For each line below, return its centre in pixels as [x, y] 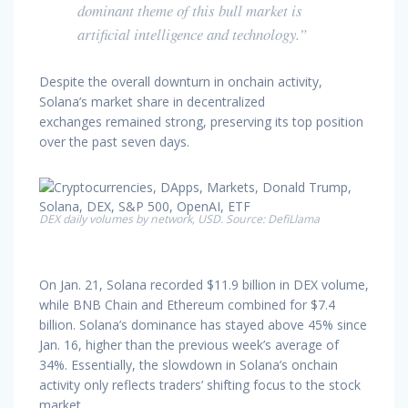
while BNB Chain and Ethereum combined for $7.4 [187, 304]
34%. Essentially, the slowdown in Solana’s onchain [189, 364]
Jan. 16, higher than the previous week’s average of [189, 344]
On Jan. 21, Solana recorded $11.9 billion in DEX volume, [204, 284]
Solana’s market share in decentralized [152, 101]
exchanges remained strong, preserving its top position [201, 121]
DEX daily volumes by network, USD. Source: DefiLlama [179, 219]
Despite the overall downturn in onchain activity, [181, 81]
